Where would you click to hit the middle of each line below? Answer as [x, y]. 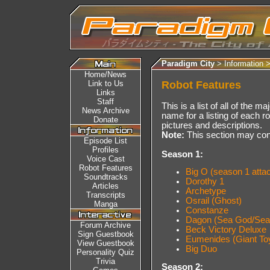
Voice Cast [105, 159]
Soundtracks [105, 177]
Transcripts [105, 195]
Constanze [207, 211]
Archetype [206, 191]
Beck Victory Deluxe [226, 230]
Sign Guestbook [105, 234]
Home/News [105, 74]
